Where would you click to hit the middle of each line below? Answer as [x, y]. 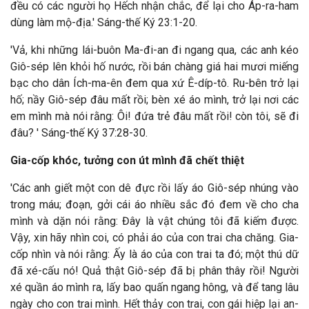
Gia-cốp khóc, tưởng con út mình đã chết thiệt [127, 160]
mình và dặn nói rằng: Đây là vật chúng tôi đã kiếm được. [154, 221]
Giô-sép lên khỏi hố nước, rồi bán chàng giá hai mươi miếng [154, 67]
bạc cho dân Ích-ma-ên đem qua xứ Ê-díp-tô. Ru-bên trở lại [154, 83]
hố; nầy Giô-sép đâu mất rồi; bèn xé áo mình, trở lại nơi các [154, 100]
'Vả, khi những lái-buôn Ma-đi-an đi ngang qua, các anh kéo [154, 50]
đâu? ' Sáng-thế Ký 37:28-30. [79, 133]
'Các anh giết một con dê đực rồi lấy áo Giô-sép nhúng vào [154, 188]
